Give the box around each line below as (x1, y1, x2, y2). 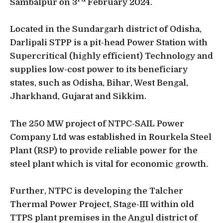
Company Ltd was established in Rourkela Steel (10, 132, 212, 142)
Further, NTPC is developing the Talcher (10, 186, 183, 196)
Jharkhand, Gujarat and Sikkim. (10, 92, 148, 102)
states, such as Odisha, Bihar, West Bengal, (10, 78, 188, 88)
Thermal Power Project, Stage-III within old (10, 199, 194, 209)
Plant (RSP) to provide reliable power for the (10, 145, 198, 155)
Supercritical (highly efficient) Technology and (10, 51, 213, 61)
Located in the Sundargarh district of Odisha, (10, 24, 202, 34)
